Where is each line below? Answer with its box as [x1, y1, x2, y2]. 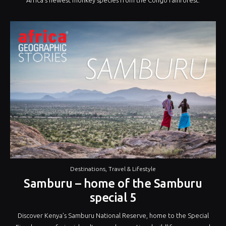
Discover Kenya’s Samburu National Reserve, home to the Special [17, 211, 209, 219]
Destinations [70, 165, 105, 172]
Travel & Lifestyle [108, 165, 156, 172]
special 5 [89, 190, 137, 204]
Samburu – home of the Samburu [24, 176, 202, 190]
